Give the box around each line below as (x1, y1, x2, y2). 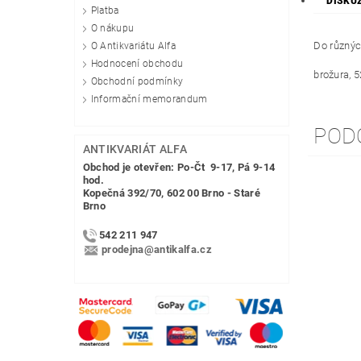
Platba (90, 4, 119, 16)
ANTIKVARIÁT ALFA (82, 142, 187, 156)
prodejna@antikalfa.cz (102, 243, 212, 256)
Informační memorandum (90, 93, 208, 105)
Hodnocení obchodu (90, 57, 184, 69)
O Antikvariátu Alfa (90, 39, 176, 52)
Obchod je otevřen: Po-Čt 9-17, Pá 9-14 (82, 160, 276, 173)
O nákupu (90, 22, 135, 34)
